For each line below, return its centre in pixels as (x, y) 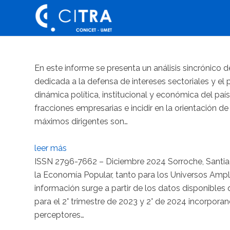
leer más (51, 148)
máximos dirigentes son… (81, 121)
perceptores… (59, 215)
